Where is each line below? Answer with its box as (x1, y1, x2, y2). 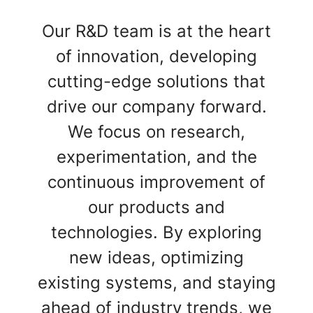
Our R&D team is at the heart (42, 21, 271, 41)
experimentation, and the (56, 147, 257, 167)
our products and (88, 197, 225, 217)
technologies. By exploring (51, 222, 262, 242)
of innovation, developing (56, 46, 257, 66)
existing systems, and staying (37, 272, 276, 293)
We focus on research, (68, 122, 245, 142)
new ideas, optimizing (69, 247, 244, 268)
